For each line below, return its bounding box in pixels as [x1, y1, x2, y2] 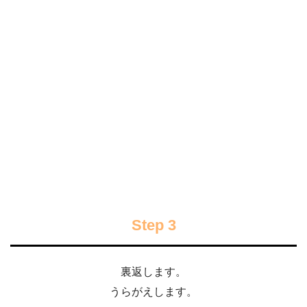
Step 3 [131, 216, 176, 234]
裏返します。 [121, 266, 186, 278]
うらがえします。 [110, 286, 197, 298]
